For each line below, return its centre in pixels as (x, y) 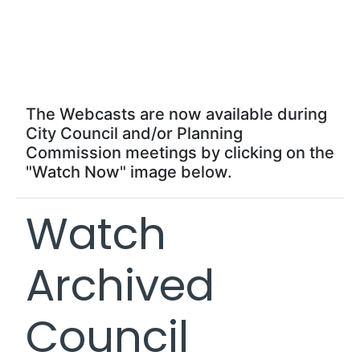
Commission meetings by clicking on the (180, 152)
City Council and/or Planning (134, 133)
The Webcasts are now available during (176, 114)
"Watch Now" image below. (129, 172)
